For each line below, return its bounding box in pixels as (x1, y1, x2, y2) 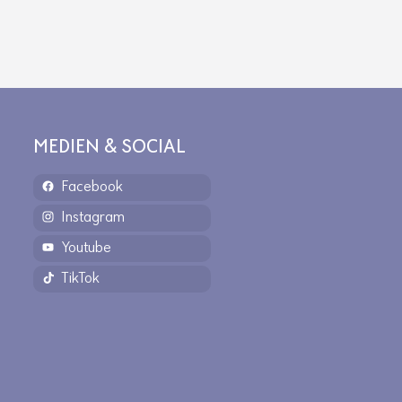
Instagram (61, 209, 125, 226)
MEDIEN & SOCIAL (33, 137, 186, 158)
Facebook (61, 179, 123, 196)
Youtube (61, 240, 111, 257)
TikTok (61, 270, 100, 287)
